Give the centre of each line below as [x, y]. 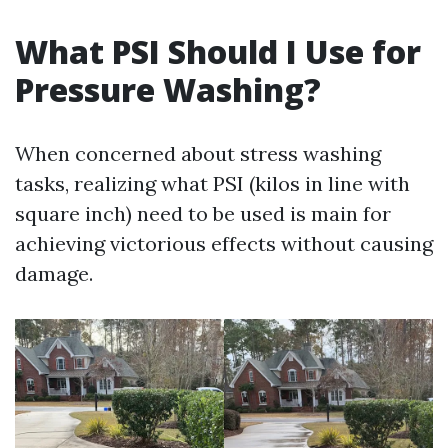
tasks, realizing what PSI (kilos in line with [212, 183]
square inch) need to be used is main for [203, 213]
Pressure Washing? [168, 89]
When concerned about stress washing [198, 153]
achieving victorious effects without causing [224, 243]
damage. [54, 273]
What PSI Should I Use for [218, 51]
